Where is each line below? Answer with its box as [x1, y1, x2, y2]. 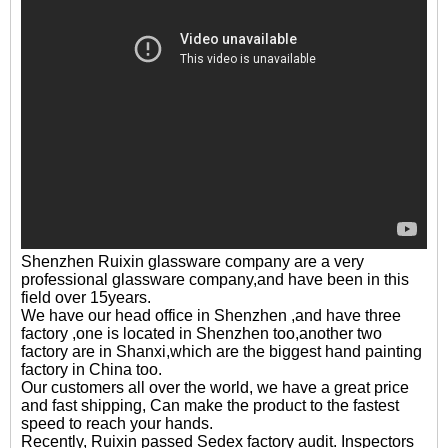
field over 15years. [21, 289, 151, 307]
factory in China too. [21, 361, 166, 379]
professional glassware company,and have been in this [21, 271, 409, 289]
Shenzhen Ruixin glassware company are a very [21, 253, 364, 271]
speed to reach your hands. [21, 415, 213, 433]
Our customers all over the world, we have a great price [21, 379, 409, 397]
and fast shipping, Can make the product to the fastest [21, 397, 399, 415]
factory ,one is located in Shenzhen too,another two [21, 325, 382, 343]
